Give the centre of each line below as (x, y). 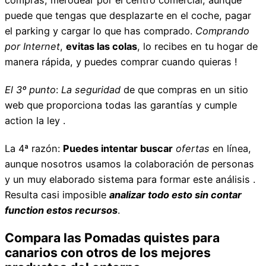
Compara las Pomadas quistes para (112, 237)
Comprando (222, 31)
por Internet (32, 46)
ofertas (193, 148)
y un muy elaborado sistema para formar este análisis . (130, 179)
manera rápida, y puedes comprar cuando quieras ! (121, 61)
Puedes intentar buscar (118, 148)
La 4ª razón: (34, 148)
